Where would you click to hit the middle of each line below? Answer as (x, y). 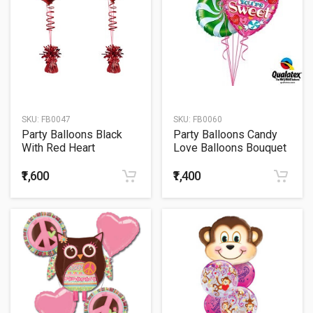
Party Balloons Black (72, 134)
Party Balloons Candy (225, 134)
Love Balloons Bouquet (230, 147)
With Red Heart (58, 147)
